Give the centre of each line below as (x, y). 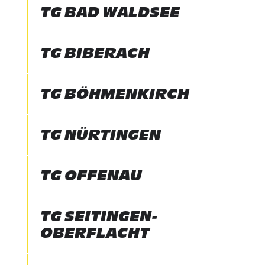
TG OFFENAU (91, 175)
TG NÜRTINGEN (100, 135)
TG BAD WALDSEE (110, 12)
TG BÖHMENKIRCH (114, 94)
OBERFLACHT (95, 233)
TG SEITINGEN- (99, 216)
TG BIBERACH (95, 53)
